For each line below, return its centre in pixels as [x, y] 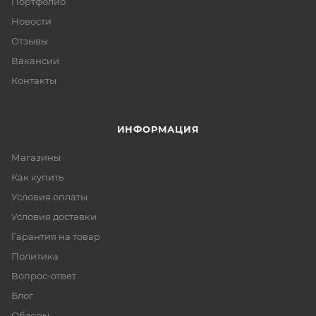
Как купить [37, 177]
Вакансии [35, 61]
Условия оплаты [49, 197]
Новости [31, 21]
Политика [35, 256]
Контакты [34, 80]
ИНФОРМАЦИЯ [158, 129]
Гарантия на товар [56, 236]
